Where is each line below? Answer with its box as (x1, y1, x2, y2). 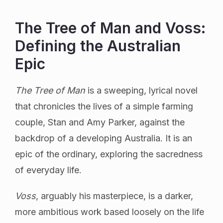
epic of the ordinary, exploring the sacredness (15, 148, 203, 159)
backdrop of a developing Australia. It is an (15, 132, 192, 143)
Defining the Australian (15, 36, 181, 55)
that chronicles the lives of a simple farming (15, 101, 193, 111)
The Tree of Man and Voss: (15, 18, 206, 37)
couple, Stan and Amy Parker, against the (15, 116, 185, 127)
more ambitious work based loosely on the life (15, 206, 204, 217)
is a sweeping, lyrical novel (85, 85, 198, 96)
